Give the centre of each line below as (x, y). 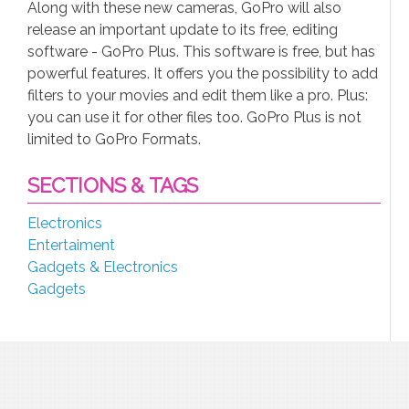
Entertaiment (71, 245)
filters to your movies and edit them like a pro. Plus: (198, 95)
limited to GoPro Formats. (114, 139)
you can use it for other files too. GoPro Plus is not (194, 117)
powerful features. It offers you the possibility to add (203, 73)
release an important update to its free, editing (183, 30)
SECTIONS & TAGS (113, 185)
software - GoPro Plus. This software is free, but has (201, 52)
